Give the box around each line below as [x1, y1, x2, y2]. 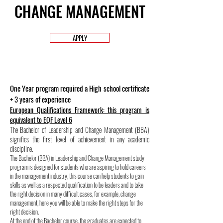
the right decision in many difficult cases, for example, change [10, 189, 136, 199]
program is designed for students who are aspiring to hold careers [10, 162, 146, 172]
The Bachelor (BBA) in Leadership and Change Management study [10, 153, 144, 163]
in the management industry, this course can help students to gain [10, 171, 144, 181]
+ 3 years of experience [10, 94, 71, 105]
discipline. [10, 143, 33, 154]
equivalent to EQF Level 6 [10, 114, 72, 125]
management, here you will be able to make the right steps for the [10, 198, 143, 208]
